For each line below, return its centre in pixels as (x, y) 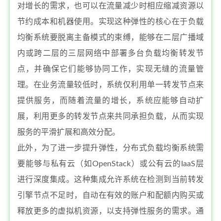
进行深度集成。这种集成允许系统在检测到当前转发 (110, 180)
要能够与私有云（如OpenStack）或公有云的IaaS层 (110, 164)
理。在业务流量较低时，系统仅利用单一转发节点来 (110, 85)
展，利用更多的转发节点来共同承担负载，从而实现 (110, 116)
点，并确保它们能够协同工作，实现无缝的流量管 (110, 69)
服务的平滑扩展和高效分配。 (69, 132)
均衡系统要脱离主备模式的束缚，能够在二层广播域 (110, 37)
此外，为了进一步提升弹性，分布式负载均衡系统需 (110, 148)
